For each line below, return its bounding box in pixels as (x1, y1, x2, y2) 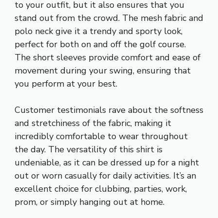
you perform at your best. (15, 77, 117, 90)
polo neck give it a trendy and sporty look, (15, 25, 182, 37)
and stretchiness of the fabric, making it (15, 117, 171, 129)
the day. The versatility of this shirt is (15, 143, 163, 155)
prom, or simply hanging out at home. (15, 196, 164, 208)
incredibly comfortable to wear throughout (15, 130, 188, 142)
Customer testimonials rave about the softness (15, 104, 203, 116)
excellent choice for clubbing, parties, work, (15, 182, 187, 195)
